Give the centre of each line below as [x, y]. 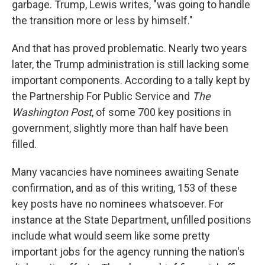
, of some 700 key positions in [161, 112]
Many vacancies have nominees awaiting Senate [125, 172]
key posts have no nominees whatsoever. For [118, 204]
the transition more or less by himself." [102, 20]
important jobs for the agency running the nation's [128, 252]
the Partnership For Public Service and [102, 96]
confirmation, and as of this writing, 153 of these [125, 188]
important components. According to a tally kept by [131, 80]
